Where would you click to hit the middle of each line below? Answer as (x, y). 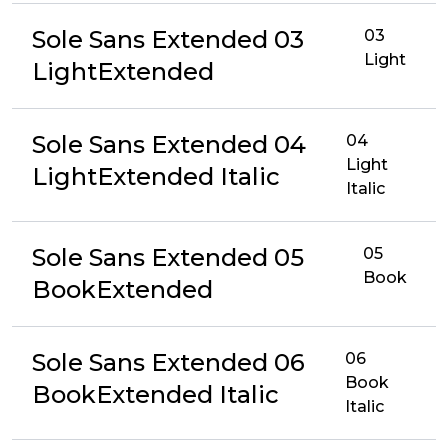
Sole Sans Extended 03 (168, 39)
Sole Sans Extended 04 (169, 144)
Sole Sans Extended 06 (168, 362)
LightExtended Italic (156, 176)
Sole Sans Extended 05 (168, 257)
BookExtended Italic (155, 394)
